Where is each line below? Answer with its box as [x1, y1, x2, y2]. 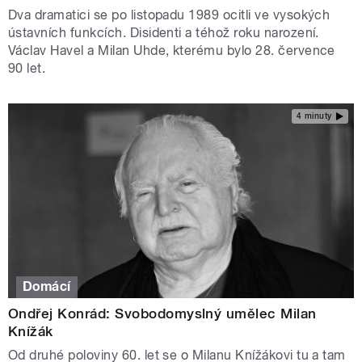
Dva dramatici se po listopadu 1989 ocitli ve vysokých [8, 6, 330, 23]
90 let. [8, 60, 46, 76]
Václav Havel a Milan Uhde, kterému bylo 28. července [8, 42, 335, 58]
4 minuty [296, 112, 332, 121]
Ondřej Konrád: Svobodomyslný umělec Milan [8, 305, 317, 322]
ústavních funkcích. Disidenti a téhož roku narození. [8, 24, 319, 40]
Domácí [23, 279, 71, 295]
